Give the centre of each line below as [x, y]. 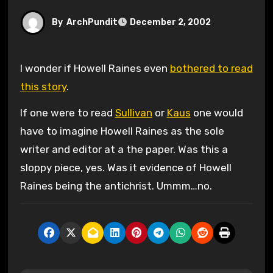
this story [43, 86]
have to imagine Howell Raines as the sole [122, 131]
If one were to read [67, 112]
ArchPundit [92, 22]
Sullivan [133, 112]
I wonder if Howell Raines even [96, 68]
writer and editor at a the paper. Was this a [124, 149]
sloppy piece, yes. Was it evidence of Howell [126, 167]
